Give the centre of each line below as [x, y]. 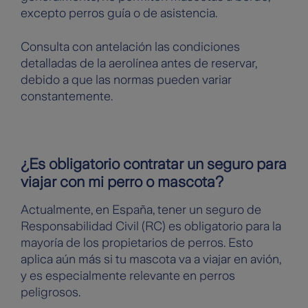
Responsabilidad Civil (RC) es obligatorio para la [151, 227]
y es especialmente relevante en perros [128, 276]
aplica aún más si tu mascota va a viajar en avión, [151, 260]
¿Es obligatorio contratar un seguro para [154, 164]
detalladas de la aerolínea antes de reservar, [139, 64]
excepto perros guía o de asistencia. [120, 13]
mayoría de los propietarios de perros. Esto [137, 243]
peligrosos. [51, 293]
